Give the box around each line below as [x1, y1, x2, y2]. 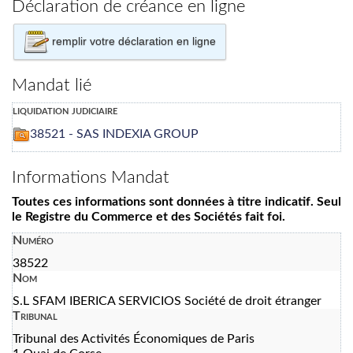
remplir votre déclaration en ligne [49, 34, 216, 47]
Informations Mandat [12, 168, 169, 186]
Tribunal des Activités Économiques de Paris [13, 332, 255, 345]
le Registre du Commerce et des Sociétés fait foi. [12, 210, 285, 223]
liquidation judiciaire [13, 103, 117, 117]
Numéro [13, 233, 54, 247]
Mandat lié [12, 76, 91, 94]
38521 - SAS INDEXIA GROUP [30, 127, 199, 140]
